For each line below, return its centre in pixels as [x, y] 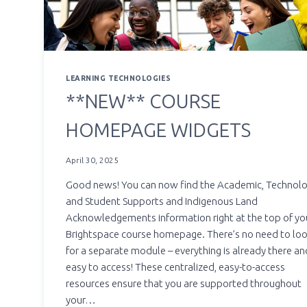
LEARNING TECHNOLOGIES [119, 78]
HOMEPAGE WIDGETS [158, 130]
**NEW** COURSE [143, 101]
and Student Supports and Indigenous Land [162, 201]
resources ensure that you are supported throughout [184, 283]
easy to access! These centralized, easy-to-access [175, 267]
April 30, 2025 [92, 160]
